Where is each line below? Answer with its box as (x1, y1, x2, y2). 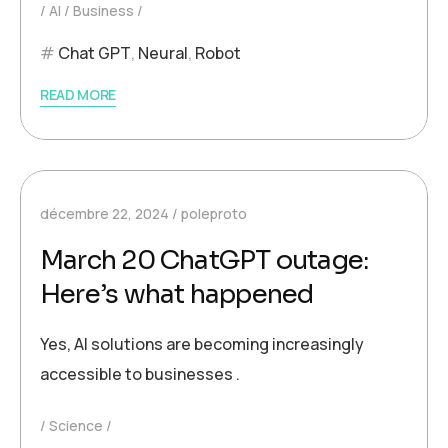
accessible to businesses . (40, 363, 240, 385)
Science (49, 416, 103, 435)
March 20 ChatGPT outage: (40, 244, 369, 277)
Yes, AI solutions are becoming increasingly (40, 333, 364, 355)
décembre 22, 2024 (40, 204, 169, 223)
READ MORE (40, 85, 117, 104)
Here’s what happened (40, 278, 314, 311)
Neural (138, 42, 188, 64)
